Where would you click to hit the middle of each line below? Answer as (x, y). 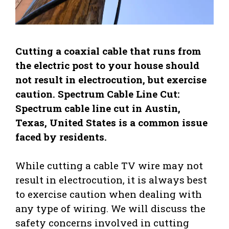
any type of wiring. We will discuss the (110, 209)
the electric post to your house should (107, 65)
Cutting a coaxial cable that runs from (108, 51)
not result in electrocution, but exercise (111, 79)
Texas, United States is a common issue (111, 122)
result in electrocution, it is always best (111, 180)
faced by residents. (61, 136)
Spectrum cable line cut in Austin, (98, 108)
